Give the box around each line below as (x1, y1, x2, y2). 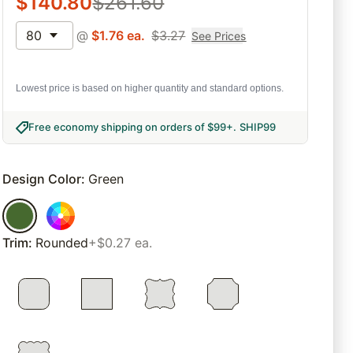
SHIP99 (240, 121, 277, 134)
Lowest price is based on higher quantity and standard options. (16, 83, 284, 95)
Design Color (2, 171, 82, 188)
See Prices (191, 28, 247, 43)
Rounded (35, 235, 89, 251)
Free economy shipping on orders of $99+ (28, 121, 234, 134)
